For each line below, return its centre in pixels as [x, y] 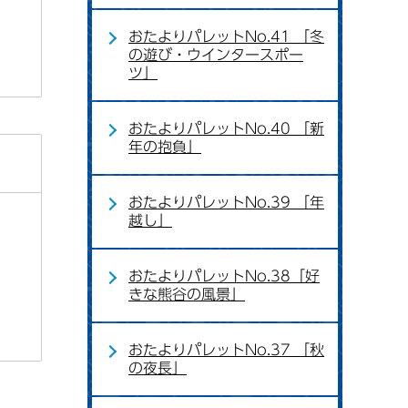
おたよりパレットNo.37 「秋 [226, 350]
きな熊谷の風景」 [187, 294]
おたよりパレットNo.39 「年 [226, 202]
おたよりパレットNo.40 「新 [226, 128]
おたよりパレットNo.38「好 [224, 276]
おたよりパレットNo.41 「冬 [226, 36]
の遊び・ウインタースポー [216, 55]
